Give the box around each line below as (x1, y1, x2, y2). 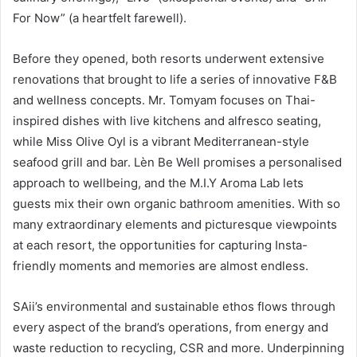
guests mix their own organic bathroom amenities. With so (13, 195, 340, 211)
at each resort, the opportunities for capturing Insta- (13, 237, 308, 253)
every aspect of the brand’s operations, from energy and (13, 319, 328, 335)
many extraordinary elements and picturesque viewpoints (13, 216, 337, 232)
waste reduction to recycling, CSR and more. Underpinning (13, 339, 344, 355)
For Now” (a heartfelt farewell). (13, 10, 186, 25)
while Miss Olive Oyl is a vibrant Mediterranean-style (13, 133, 309, 149)
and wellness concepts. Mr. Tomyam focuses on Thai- (13, 92, 316, 108)
